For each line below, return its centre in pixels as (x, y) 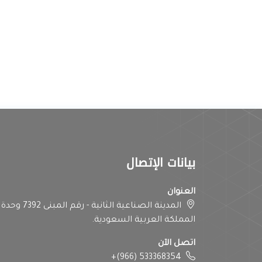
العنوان (181, 192)
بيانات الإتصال (161, 163)
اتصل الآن (177, 244)
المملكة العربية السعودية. (144, 220)
